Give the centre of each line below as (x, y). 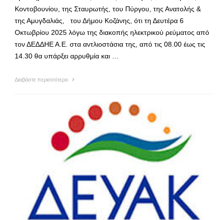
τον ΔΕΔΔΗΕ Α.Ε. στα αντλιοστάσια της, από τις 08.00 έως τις (110, 44)
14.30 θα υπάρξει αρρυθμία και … (67, 56)
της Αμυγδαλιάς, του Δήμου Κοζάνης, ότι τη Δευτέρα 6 (99, 20)
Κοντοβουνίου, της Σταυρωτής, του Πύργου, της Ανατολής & (108, 9)
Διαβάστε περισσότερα (42, 79)
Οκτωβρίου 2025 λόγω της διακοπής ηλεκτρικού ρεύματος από (112, 32)
